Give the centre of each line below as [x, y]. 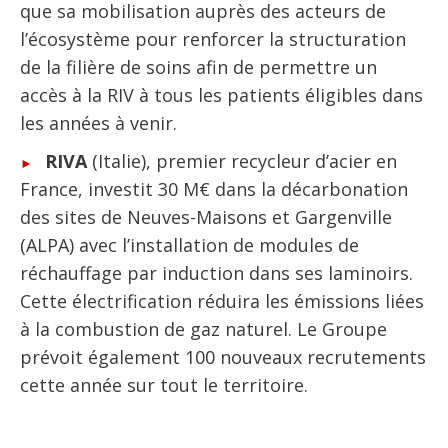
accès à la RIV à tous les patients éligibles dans [221, 94]
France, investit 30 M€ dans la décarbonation [214, 188]
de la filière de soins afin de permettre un [198, 66]
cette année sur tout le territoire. [164, 384]
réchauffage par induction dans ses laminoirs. [216, 272]
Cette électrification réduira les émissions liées [222, 300]
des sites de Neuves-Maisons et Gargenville [206, 216]
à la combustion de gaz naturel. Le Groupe [203, 328]
